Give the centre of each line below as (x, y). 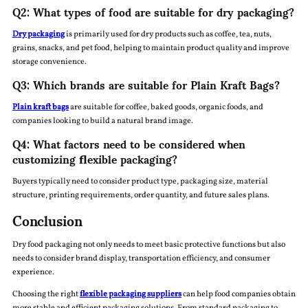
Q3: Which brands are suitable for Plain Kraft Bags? (146, 85)
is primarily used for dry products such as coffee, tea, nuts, (168, 35)
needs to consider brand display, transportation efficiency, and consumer (141, 259)
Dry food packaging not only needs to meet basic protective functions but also (148, 245)
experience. (33, 273)
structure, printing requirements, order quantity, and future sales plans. (141, 196)
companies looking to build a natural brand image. (102, 121)
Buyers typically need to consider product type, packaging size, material (140, 182)
